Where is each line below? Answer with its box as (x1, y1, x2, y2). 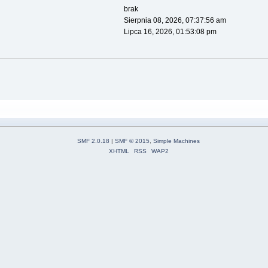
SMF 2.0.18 (77, 137, 109, 144)
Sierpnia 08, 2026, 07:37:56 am (123, 16, 226, 25)
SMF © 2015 (115, 137, 150, 144)
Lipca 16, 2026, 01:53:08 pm (123, 28, 217, 36)
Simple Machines (153, 137, 200, 144)
